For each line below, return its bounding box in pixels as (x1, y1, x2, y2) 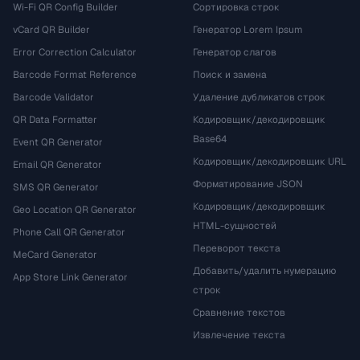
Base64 (193, 133, 227, 145)
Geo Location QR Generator (13, 203, 137, 216)
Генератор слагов (193, 46, 276, 59)
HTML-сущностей (193, 219, 276, 232)
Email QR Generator (13, 158, 102, 171)
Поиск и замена (193, 68, 267, 81)
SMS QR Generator (13, 181, 99, 194)
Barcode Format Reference (13, 68, 137, 81)
